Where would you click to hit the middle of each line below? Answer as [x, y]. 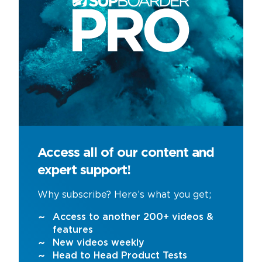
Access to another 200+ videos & [133, 217]
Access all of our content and [126, 153]
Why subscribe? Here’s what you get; [124, 195]
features [73, 230]
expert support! [84, 170]
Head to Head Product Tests [120, 256]
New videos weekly [99, 243]
